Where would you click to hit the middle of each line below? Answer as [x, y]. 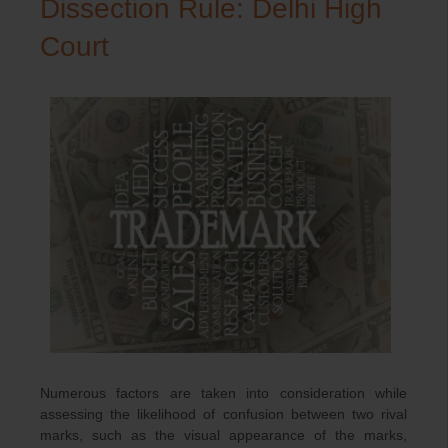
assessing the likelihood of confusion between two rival [223, 413]
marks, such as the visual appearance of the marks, [223, 434]
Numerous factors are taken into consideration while [223, 392]
